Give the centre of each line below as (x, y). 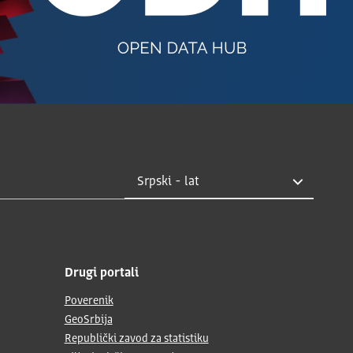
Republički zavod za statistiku (136, 339)
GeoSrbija (88, 320)
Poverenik (89, 301)
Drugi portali (101, 273)
